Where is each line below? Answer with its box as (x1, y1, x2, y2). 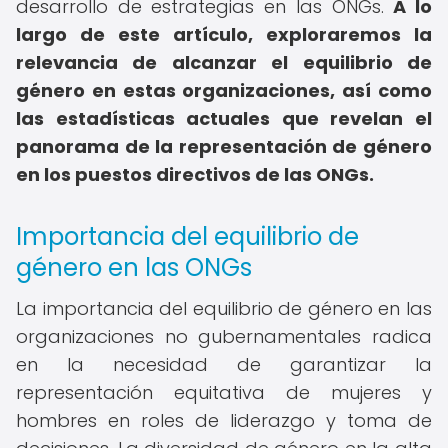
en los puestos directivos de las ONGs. (16, 162, 374, 187)
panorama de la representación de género (16, 134, 432, 159)
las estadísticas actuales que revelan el (16, 106, 432, 131)
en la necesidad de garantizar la (16, 352, 432, 377)
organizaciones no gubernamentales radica (16, 324, 432, 349)
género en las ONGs (16, 251, 252, 284)
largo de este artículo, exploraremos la (16, 22, 432, 47)
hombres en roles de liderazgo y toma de (16, 408, 432, 433)
